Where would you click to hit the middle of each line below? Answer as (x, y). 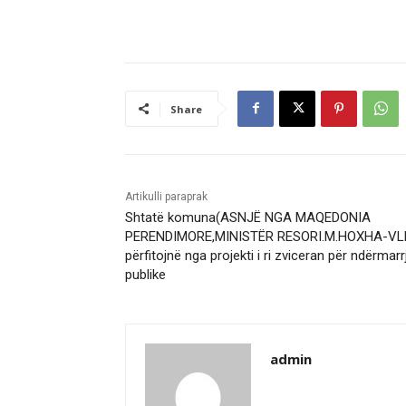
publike (145, 274)
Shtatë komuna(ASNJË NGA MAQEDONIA (248, 217)
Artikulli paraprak (166, 196)
